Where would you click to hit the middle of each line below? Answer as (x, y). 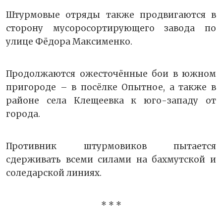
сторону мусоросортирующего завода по (111, 28)
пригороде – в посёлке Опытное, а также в (111, 87)
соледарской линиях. (54, 173)
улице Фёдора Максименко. (69, 42)
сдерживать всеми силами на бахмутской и (111, 160)
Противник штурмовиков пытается (111, 146)
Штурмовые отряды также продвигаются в (111, 15)
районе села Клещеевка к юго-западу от (111, 101)
